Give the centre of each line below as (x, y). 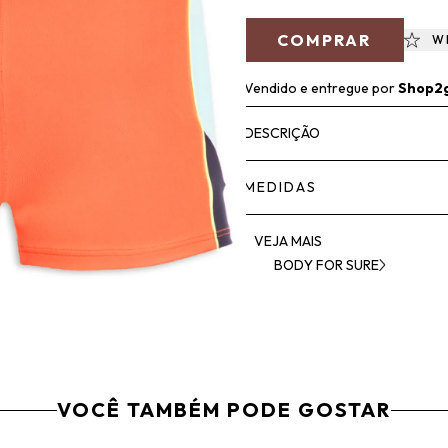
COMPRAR (324, 40)
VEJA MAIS (288, 241)
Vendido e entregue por (321, 88)
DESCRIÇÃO (282, 133)
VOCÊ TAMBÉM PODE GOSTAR (224, 409)
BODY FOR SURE (326, 265)
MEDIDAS (280, 187)
